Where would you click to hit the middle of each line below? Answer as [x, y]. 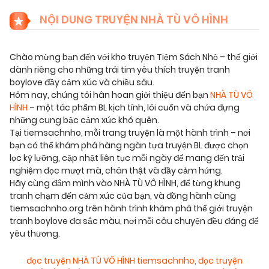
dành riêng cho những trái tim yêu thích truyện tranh [120, 70]
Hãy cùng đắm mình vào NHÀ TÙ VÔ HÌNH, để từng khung [125, 183]
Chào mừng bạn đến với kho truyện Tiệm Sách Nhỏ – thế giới [134, 57]
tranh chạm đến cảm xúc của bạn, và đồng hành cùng [123, 196]
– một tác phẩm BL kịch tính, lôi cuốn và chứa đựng [134, 108]
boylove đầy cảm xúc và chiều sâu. [82, 83]
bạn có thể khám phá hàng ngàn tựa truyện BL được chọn [129, 146]
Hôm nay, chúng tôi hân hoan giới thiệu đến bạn [110, 95]
